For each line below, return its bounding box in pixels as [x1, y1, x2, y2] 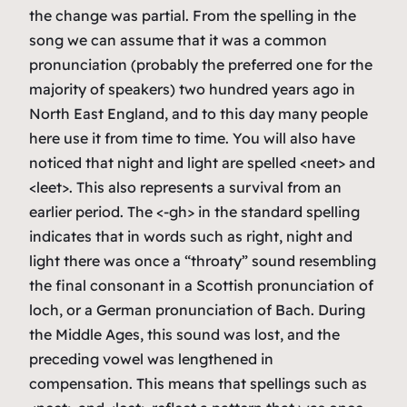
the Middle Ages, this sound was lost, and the [29, 324, 340, 343]
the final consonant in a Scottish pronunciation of [29, 275, 373, 294]
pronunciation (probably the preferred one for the [29, 55, 372, 74]
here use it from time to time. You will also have [29, 128, 355, 147]
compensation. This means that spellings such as [29, 373, 367, 392]
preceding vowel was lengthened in [29, 349, 273, 368]
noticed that [29, 153, 117, 172]
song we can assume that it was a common [29, 30, 327, 49]
